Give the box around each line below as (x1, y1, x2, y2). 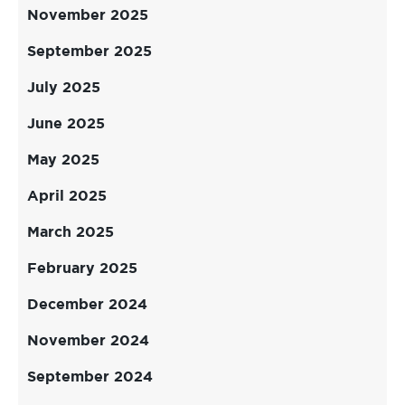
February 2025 (27, 261, 137, 277)
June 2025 (27, 117, 105, 132)
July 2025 (27, 80, 100, 96)
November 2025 (27, 8, 148, 24)
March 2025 (27, 225, 114, 240)
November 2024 (27, 334, 149, 349)
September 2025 (27, 44, 152, 60)
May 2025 (27, 153, 99, 168)
